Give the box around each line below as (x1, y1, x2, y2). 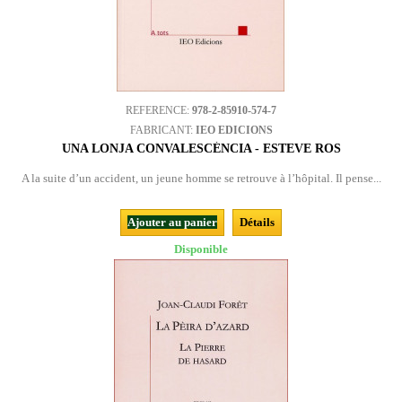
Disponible (174, 242, 228, 256)
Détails (240, 215, 275, 229)
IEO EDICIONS (195, 124, 273, 136)
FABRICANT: (129, 124, 196, 136)
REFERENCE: (126, 104, 192, 117)
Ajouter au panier (127, 215, 217, 229)
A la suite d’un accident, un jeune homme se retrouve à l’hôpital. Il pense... (21, 171, 381, 185)
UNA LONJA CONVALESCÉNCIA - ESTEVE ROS (61, 142, 341, 155)
